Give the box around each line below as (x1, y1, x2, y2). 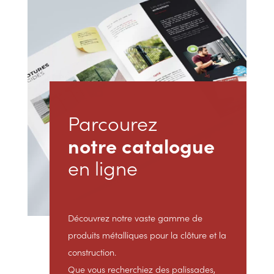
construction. (67, 246, 116, 259)
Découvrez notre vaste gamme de (67, 212, 202, 224)
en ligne (67, 154, 138, 182)
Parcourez (67, 109, 157, 137)
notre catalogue (67, 131, 215, 159)
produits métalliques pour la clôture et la (67, 229, 226, 242)
